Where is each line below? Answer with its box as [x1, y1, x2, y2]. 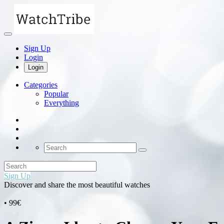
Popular [44, 89, 68, 98]
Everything [44, 98, 79, 107]
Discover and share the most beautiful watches [4, 180, 150, 189]
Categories [24, 80, 57, 89]
